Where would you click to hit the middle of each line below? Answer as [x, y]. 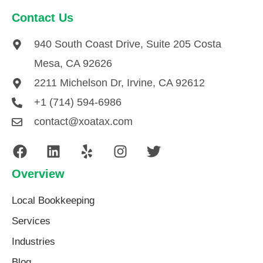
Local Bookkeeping [53, 201]
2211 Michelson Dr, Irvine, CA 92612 [119, 83]
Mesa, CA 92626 [73, 64]
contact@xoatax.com [83, 122]
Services [31, 221]
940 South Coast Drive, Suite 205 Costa [127, 44]
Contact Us [43, 18]
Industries [33, 242]
